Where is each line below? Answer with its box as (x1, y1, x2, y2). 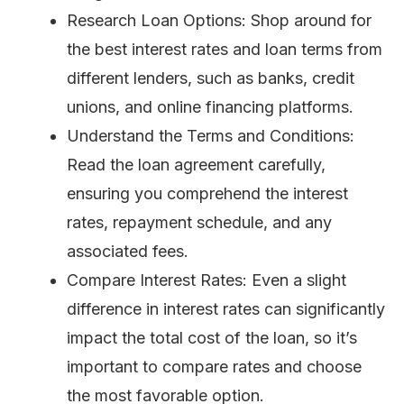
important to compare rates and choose (67, 357, 362, 377)
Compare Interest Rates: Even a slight (67, 271, 346, 290)
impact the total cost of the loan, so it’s (67, 328, 357, 348)
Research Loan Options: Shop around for (67, 11, 372, 31)
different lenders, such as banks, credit (67, 69, 354, 88)
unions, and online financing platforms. (67, 97, 353, 117)
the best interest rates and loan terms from (67, 40, 382, 60)
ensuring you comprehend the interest (67, 184, 348, 204)
